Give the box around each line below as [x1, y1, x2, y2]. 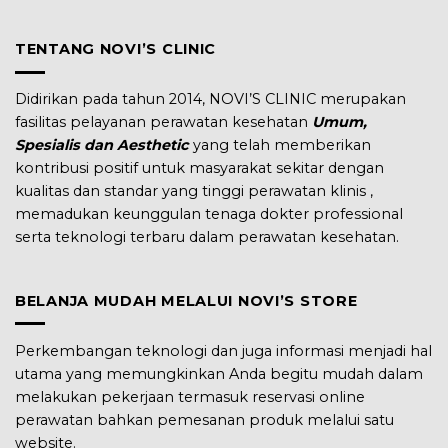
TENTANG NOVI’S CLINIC [15, 40, 217, 59]
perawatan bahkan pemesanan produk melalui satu [15, 410, 394, 429]
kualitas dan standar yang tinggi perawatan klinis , [15, 182, 373, 201]
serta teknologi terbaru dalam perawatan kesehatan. [15, 228, 399, 247]
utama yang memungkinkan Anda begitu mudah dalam [15, 364, 423, 383]
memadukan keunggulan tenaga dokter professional [15, 205, 403, 224]
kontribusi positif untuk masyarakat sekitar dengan [15, 159, 384, 178]
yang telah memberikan [189, 136, 371, 155]
